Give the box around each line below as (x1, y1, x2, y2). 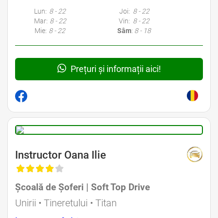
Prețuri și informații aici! (68, 63, 161, 74)
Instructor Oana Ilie (15, 148, 106, 161)
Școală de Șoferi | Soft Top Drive (15, 181, 150, 193)
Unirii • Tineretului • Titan (15, 197, 117, 209)
